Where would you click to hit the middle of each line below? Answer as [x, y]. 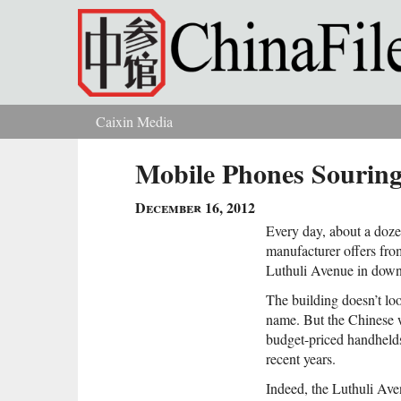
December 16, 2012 [195, 207]
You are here [83, 137]
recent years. [301, 358]
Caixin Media [134, 121]
